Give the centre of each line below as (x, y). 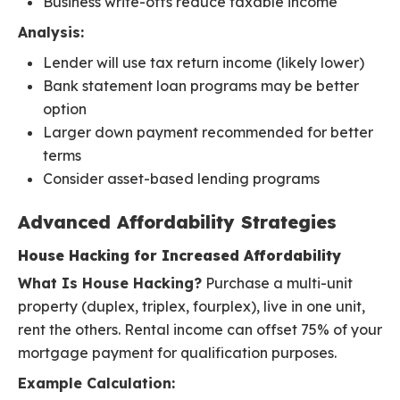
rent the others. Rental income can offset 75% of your (200, 330)
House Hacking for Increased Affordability (179, 256)
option (65, 109)
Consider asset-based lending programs (181, 179)
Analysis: (51, 33)
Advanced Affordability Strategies (177, 222)
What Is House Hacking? (110, 283)
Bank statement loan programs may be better (201, 86)
